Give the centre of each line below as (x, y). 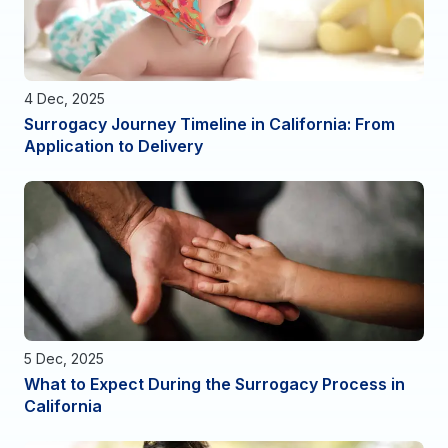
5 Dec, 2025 (64, 358)
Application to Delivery (113, 145)
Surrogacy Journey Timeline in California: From (209, 123)
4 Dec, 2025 (64, 98)
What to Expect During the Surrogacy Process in (214, 383)
